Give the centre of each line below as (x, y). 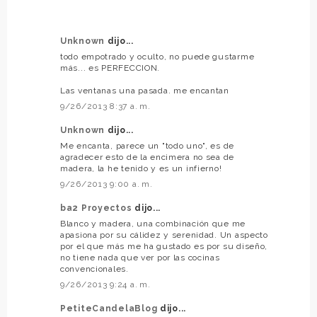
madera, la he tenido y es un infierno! (141, 168)
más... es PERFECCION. (110, 68)
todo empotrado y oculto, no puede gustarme (157, 56)
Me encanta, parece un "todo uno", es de (148, 145)
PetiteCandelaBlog (110, 308)
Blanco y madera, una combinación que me (153, 223)
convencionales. (94, 269)
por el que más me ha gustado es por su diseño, (164, 246)
